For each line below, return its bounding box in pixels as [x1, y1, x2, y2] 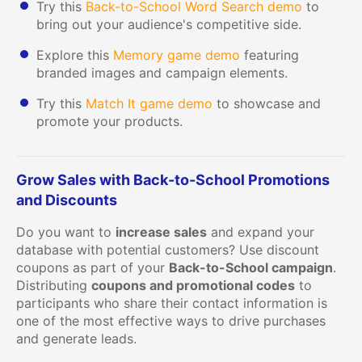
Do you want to [16, 224, 116, 241]
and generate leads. [16, 330, 137, 347]
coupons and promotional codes [91, 277, 295, 294]
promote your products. [36, 113, 183, 130]
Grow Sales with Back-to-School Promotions [16, 171, 330, 189]
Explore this [36, 47, 113, 64]
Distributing [16, 277, 91, 294]
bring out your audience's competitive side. [36, 16, 301, 33]
